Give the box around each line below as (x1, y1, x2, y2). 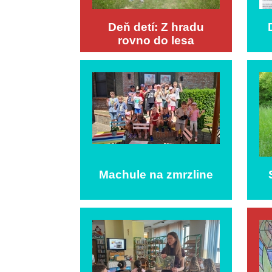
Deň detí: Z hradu (108, 20, 204, 33)
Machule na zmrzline (99, 168, 213, 181)
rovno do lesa (118, 33, 194, 47)
